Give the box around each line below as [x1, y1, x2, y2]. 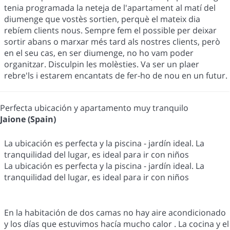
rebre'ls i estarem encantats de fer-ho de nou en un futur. [4, 69, 227, 81]
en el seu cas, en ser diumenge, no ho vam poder [4, 47, 194, 59]
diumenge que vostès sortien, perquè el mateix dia [4, 13, 200, 25]
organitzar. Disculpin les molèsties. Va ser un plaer [4, 58, 199, 70]
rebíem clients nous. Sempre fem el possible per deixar [4, 24, 217, 36]
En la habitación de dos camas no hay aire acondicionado [4, 206, 226, 218]
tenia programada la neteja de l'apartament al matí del [4, 2, 216, 13]
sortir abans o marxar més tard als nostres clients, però [4, 35, 220, 47]
